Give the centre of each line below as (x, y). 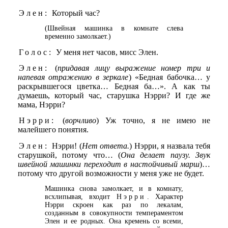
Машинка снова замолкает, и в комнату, (114, 188)
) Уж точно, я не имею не (153, 121)
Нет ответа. (106, 146)
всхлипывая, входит (80, 196)
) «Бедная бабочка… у (169, 77)
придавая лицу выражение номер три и (134, 68)
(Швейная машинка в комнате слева (114, 28)
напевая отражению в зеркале (73, 77)
